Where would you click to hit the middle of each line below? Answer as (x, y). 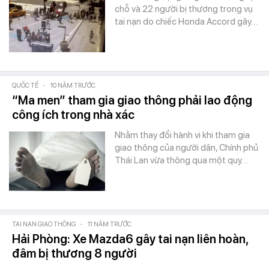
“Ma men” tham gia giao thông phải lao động (132, 100)
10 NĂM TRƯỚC (73, 86)
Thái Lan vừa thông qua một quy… (181, 160)
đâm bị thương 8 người (74, 253)
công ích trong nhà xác (73, 115)
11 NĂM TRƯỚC (110, 224)
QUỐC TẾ (25, 86)
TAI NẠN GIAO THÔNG (44, 224)
